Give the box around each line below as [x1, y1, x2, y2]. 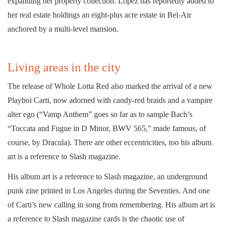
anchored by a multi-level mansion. [8, 24, 119, 33]
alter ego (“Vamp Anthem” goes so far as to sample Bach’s [8, 109, 192, 119]
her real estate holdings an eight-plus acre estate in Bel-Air [8, 10, 191, 19]
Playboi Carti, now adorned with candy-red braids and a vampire [8, 95, 212, 104]
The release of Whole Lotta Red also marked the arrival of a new [8, 81, 212, 90]
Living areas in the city [8, 60, 121, 74]
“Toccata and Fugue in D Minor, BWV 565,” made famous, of [8, 124, 206, 133]
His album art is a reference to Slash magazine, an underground [8, 172, 207, 181]
